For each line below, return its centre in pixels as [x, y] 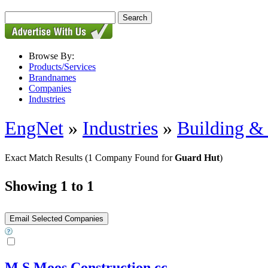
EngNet [34, 128]
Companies [50, 88]
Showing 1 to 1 [49, 186]
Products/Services [62, 67]
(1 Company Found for [130, 157]
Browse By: [51, 56]
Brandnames [52, 77]
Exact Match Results [45, 157]
